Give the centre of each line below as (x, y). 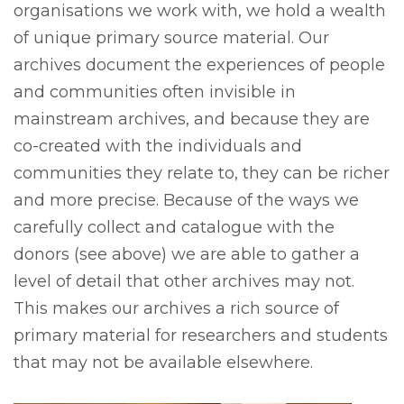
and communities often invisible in (155, 92)
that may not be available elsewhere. (163, 363)
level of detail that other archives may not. (186, 282)
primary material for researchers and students (201, 336)
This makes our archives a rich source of (176, 309)
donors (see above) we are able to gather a (187, 255)
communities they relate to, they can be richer (202, 174)
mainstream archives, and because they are (192, 119)
